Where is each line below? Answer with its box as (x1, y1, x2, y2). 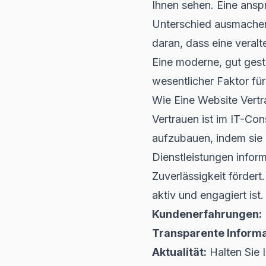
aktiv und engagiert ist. (152, 189, 264, 201)
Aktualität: (152, 246, 207, 258)
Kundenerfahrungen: (152, 208, 262, 220)
